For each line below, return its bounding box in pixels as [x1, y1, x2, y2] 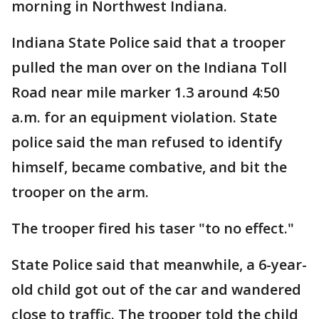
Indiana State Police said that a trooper [11, 33, 286, 52]
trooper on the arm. [11, 182, 149, 202]
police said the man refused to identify [11, 132, 283, 152]
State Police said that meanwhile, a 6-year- [11, 255, 307, 274]
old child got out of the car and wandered [11, 280, 301, 299]
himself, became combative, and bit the [11, 157, 287, 177]
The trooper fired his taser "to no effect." [11, 219, 294, 238]
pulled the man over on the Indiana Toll [11, 58, 287, 77]
